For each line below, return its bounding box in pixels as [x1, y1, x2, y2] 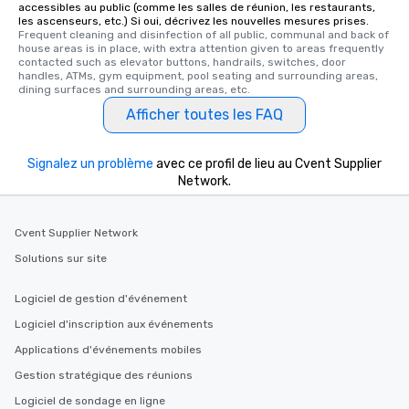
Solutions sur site [15, 252, 107, 265]
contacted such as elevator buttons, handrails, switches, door [18, 56, 346, 69]
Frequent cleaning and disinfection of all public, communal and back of [18, 28, 389, 42]
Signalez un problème [27, 156, 153, 173]
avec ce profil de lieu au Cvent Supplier [153, 156, 382, 173]
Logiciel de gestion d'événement [15, 292, 187, 305]
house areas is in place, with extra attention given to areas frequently [18, 42, 384, 56]
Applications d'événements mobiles [15, 343, 202, 356]
